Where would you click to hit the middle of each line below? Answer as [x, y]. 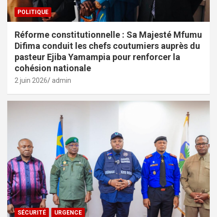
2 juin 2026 [31, 80]
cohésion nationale [53, 68]
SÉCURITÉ [32, 212]
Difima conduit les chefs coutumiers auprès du [107, 46]
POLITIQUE [33, 12]
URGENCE [68, 212]
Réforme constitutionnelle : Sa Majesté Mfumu [108, 34]
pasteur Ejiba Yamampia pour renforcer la [97, 57]
